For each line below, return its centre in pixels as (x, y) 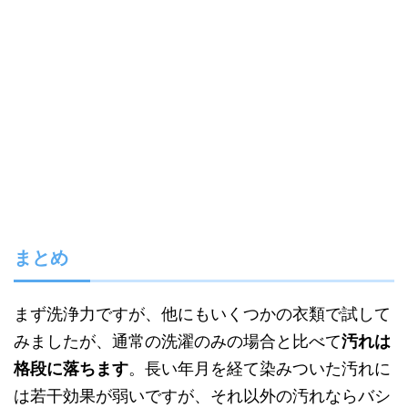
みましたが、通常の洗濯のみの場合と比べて (178, 342)
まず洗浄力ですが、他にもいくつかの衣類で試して (202, 314)
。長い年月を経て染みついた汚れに (260, 369)
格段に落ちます (71, 369)
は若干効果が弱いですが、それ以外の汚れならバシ (202, 396)
